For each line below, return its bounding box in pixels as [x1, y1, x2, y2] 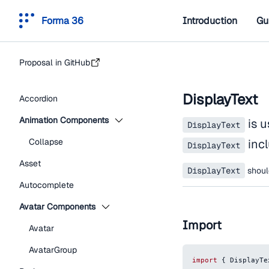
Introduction [183, 14, 237, 27]
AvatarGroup [29, 244, 77, 255]
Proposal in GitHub [19, 57, 90, 68]
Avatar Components [19, 201, 95, 212]
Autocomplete [19, 180, 74, 190]
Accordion [19, 93, 58, 104]
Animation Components [19, 115, 109, 125]
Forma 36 [41, 14, 83, 27]
